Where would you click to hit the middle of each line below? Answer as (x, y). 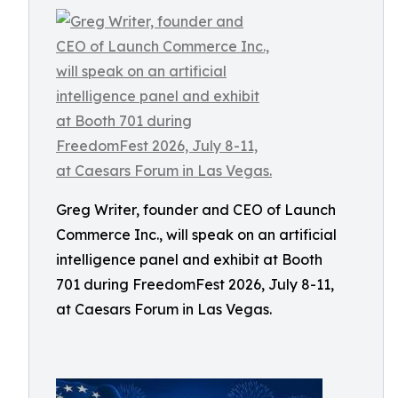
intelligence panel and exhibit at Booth (189, 259)
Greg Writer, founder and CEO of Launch (196, 210)
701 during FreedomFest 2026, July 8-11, (195, 284)
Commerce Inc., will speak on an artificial (196, 235)
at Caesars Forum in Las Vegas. (164, 309)
